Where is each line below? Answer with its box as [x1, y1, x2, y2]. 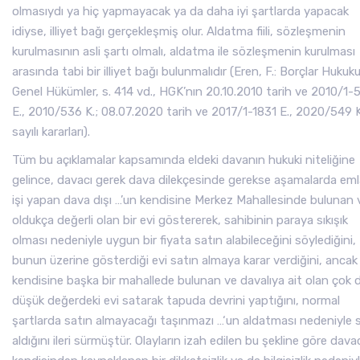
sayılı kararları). [12, 125, 90, 139]
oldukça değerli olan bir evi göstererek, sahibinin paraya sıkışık [12, 213, 348, 227]
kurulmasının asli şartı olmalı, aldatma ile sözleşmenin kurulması [12, 44, 355, 59]
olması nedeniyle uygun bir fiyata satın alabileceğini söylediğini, [12, 233, 356, 247]
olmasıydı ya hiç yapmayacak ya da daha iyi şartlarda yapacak [12, 4, 349, 18]
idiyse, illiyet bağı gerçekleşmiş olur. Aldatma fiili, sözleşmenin [12, 24, 346, 39]
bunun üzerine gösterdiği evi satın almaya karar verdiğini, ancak [12, 253, 358, 268]
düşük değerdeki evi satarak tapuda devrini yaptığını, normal [12, 293, 340, 308]
